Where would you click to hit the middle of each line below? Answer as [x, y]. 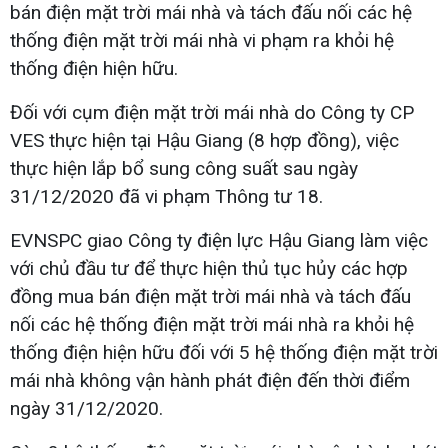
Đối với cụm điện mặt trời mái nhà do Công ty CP [212, 112]
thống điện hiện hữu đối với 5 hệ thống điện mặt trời [224, 352]
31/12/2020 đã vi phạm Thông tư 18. [166, 196]
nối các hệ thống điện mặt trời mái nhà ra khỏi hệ [212, 324]
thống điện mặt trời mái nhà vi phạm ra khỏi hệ [202, 40]
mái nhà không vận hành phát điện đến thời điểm [210, 380]
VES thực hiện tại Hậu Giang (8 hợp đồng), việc [204, 140]
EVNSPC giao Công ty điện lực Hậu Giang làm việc [219, 240]
